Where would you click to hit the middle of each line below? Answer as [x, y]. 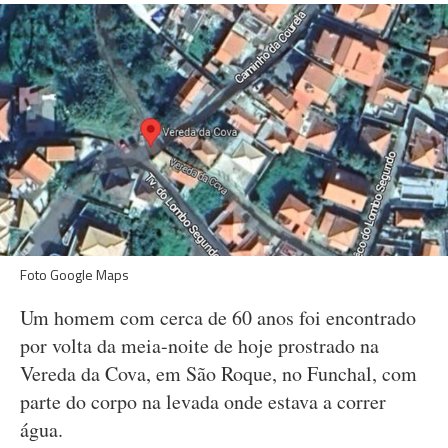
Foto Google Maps [74, 274]
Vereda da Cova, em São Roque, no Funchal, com [218, 373]
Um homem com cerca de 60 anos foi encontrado [218, 317]
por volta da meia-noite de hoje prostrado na [199, 345]
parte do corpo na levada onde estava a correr [203, 401]
